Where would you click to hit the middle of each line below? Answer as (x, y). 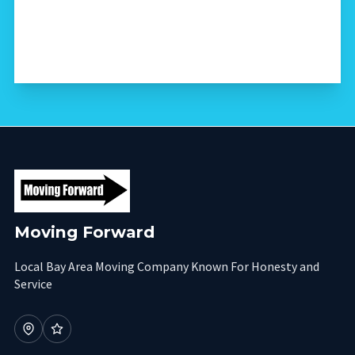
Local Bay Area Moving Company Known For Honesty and (167, 266)
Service (33, 284)
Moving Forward (84, 231)
